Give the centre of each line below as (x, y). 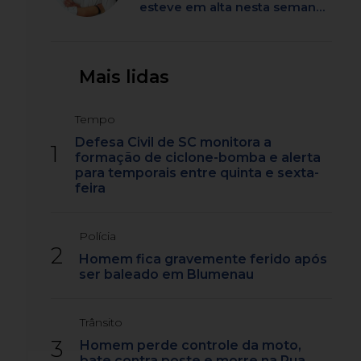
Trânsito (102, 323)
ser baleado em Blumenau (167, 275)
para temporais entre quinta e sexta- (197, 173)
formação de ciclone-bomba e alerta (198, 158)
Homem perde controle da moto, (191, 346)
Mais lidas (124, 77)
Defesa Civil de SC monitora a (174, 143)
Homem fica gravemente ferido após (203, 259)
